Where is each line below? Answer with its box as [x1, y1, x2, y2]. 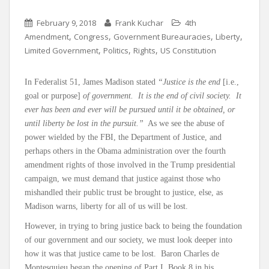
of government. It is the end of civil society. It [83, 91, 241, 101]
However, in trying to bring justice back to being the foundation [25, 222, 242, 231]
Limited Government [25, 45, 98, 56]
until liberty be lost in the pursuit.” [25, 119, 144, 128]
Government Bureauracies [113, 31, 211, 43]
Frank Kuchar [115, 17, 163, 29]
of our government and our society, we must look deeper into [25, 235, 232, 245]
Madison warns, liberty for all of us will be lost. [25, 202, 188, 211]
